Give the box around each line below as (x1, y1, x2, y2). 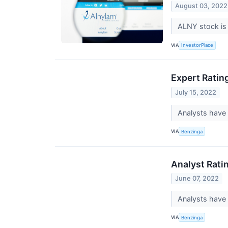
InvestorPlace (181, 42, 214, 48)
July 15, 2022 (175, 88, 217, 96)
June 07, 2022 (175, 174, 219, 182)
